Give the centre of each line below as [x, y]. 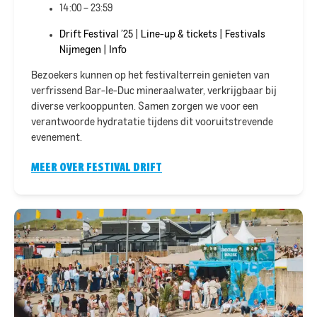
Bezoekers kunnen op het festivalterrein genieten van [150, 76]
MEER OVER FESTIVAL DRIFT [97, 167]
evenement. [57, 138]
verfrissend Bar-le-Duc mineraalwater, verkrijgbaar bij [154, 92]
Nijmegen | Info [93, 50]
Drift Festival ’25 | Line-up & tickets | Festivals [162, 34]
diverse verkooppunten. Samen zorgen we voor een [145, 107]
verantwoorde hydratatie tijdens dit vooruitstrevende [152, 123]
